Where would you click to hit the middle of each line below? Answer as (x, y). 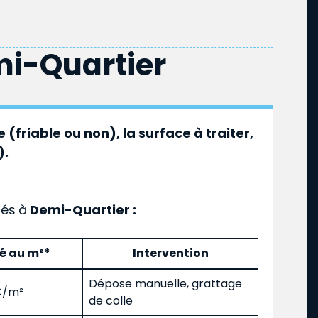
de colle (111, 300)
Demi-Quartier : (82, 209)
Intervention (170, 253)
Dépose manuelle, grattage (165, 283)
